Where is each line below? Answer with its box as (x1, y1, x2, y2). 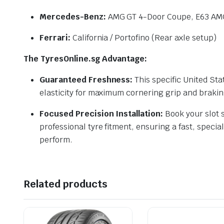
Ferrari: (39, 32, 70, 43)
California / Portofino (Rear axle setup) (70, 32, 216, 43)
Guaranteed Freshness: (39, 74, 133, 85)
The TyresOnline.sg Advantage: (23, 53, 147, 64)
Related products (23, 177, 107, 191)
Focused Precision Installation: (39, 108, 163, 119)
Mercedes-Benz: (39, 11, 106, 22)
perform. (39, 134, 72, 145)
